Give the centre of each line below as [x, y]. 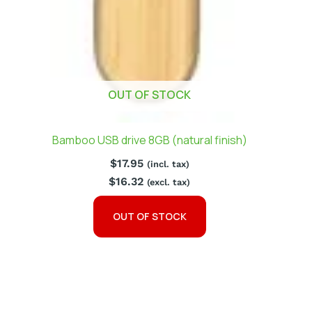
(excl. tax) [169, 182]
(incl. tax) [168, 164]
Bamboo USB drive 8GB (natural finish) [149, 140]
